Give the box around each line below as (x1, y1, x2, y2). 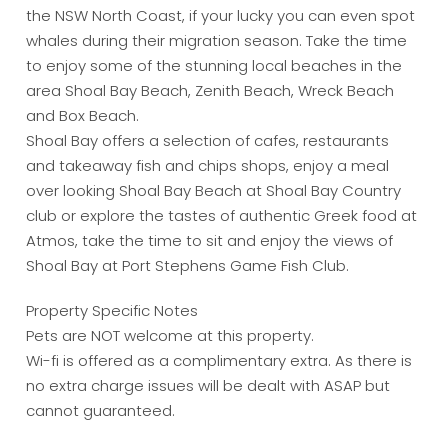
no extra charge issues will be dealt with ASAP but (26, 375, 391, 397)
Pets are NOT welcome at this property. (26, 325, 315, 347)
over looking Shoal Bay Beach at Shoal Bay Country (26, 180, 402, 202)
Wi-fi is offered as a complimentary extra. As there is (26, 350, 413, 372)
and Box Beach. (26, 105, 140, 127)
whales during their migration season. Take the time (26, 30, 408, 52)
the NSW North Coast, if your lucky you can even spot (26, 5, 416, 27)
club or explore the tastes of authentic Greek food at (26, 205, 418, 227)
